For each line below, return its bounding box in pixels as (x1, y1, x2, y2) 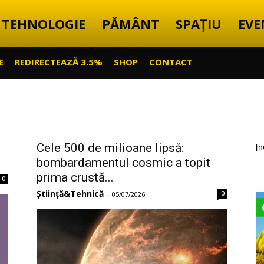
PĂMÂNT (102, 15, 159, 32)
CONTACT (149, 56, 193, 68)
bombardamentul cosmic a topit (37, 156, 210, 170)
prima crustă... (37, 170, 114, 184)
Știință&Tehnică (37, 188, 104, 199)
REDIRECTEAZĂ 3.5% (15, 56, 103, 68)
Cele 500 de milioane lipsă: (37, 141, 184, 155)
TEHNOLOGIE (2, 15, 85, 32)
